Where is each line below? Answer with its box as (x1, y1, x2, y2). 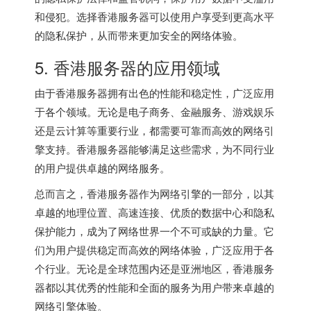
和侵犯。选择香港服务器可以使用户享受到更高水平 (35, 8, 274, 24)
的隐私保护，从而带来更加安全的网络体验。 (35, 27, 243, 42)
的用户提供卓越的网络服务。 (35, 160, 170, 175)
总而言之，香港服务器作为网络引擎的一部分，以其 (35, 185, 274, 201)
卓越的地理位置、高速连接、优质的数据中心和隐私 (35, 204, 274, 219)
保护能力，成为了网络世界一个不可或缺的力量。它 (35, 223, 274, 238)
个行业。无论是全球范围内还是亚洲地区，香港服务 (35, 260, 274, 276)
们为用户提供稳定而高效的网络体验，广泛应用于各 (35, 242, 274, 257)
